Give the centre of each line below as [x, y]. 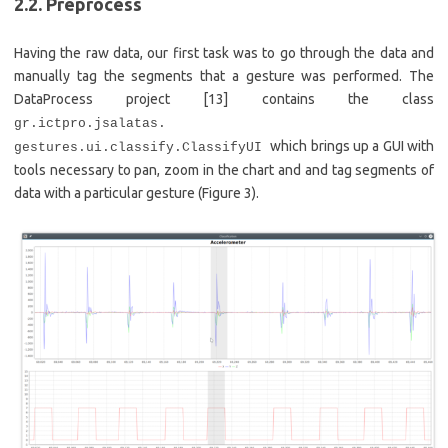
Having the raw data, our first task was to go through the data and [224, 53]
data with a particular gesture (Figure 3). [136, 193]
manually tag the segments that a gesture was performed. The [224, 76]
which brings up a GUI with [352, 146]
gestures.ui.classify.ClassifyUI [142, 148]
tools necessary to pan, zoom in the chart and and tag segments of [224, 170]
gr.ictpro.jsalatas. [90, 124]
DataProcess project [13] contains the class [224, 99]
